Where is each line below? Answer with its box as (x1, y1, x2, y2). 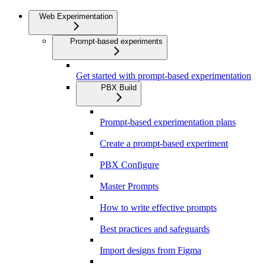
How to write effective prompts (100, 202, 217, 213)
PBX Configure (100, 160, 159, 170)
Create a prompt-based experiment (100, 138, 228, 149)
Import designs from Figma (100, 245, 201, 256)
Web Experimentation (39, 12, 113, 21)
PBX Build (101, 83, 137, 93)
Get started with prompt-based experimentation (76, 71, 251, 81)
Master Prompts (100, 181, 159, 192)
